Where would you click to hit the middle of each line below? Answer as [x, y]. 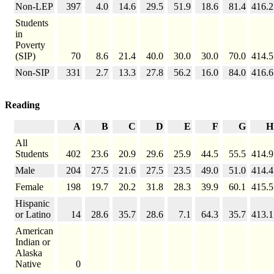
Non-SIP [32, 73]
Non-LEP [34, 7]
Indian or [33, 242]
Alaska [29, 253]
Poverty [30, 45]
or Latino [33, 215]
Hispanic [32, 204]
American [34, 231]
